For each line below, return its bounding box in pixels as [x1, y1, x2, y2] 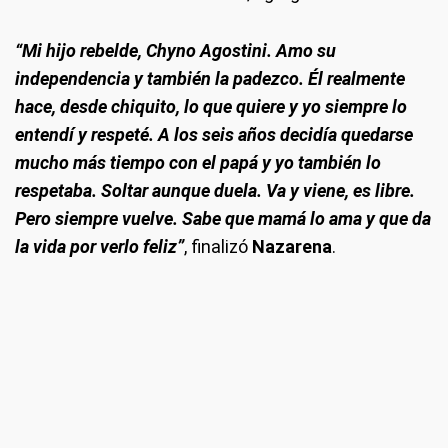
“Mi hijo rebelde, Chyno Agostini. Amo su [15, 40, 336, 62]
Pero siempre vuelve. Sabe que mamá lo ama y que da [15, 208, 431, 230]
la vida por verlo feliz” [15, 236, 184, 258]
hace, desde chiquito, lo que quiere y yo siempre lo [15, 96, 407, 118]
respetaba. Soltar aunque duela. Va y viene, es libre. [15, 180, 415, 202]
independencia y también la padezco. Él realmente [15, 68, 405, 90]
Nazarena [252, 236, 332, 258]
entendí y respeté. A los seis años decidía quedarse [15, 124, 413, 146]
